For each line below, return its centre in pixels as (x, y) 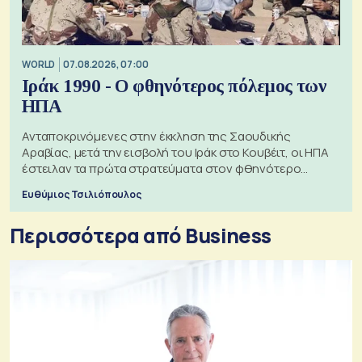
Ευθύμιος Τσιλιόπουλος (82, 194)
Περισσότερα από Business (141, 235)
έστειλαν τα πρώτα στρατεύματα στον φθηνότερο (162, 168)
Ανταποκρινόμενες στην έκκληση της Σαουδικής (156, 136)
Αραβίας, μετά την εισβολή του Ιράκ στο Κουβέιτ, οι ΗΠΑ (175, 152)
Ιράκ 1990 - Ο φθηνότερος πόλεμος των (175, 86)
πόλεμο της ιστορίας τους (96, 184)
